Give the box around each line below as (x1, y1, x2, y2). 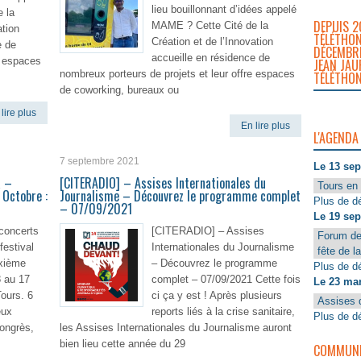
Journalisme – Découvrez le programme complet (60, 186, 301, 205)
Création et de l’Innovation (151, 35, 273, 48)
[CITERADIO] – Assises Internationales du (60, 173, 266, 193)
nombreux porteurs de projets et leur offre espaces (60, 68, 295, 80)
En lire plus (241, 120, 290, 131)
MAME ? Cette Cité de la (151, 19, 268, 31)
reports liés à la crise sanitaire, (151, 305, 295, 317)
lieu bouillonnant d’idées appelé (151, 3, 297, 15)
